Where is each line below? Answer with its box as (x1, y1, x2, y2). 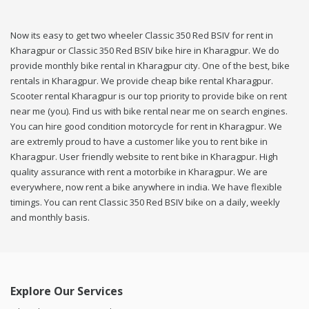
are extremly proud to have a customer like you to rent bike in (10, 135, 268, 148)
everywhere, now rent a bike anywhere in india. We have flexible (10, 181, 282, 194)
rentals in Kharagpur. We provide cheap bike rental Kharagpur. (10, 74, 273, 88)
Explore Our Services (10, 283, 123, 299)
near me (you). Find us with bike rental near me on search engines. (10, 105, 288, 118)
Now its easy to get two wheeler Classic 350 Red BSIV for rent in (10, 29, 273, 42)
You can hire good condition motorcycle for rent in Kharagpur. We (10, 120, 282, 133)
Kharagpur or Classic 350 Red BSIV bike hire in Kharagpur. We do (10, 44, 279, 57)
